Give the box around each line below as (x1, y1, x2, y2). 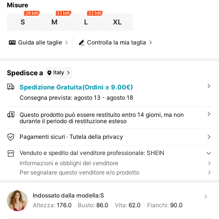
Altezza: (32, 201, 57, 209)
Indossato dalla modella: (32, 192, 100, 199)
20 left (25, 10, 38, 16)
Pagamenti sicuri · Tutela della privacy (19, 133, 123, 141)
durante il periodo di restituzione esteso (19, 117, 127, 125)
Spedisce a (7, 68, 44, 77)
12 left (88, 10, 101, 16)
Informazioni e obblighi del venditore (19, 159, 118, 167)
